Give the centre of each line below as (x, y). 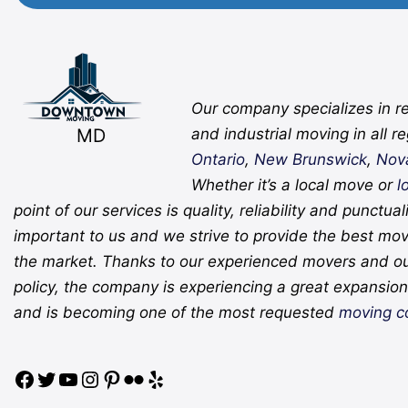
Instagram (137, 64)
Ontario (219, 160)
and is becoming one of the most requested (176, 313)
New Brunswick (311, 160)
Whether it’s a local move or (295, 185)
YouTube (110, 64)
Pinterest (155, 64)
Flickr (163, 64)
